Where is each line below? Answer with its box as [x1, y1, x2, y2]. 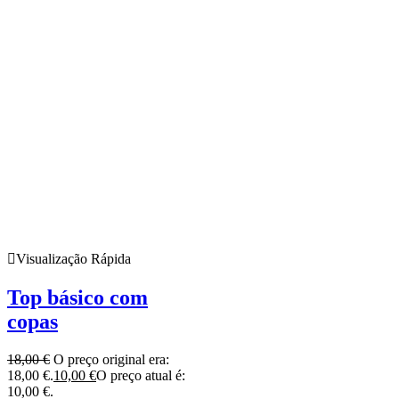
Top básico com [7, 285, 148, 309]
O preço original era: [53, 351, 169, 367]
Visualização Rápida [16, 250, 131, 266]
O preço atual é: [96, 367, 185, 383]
